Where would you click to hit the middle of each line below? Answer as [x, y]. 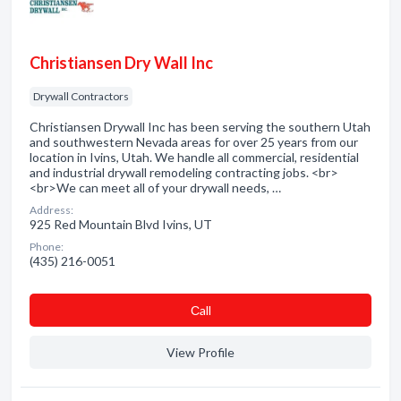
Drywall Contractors [81, 96]
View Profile [200, 352]
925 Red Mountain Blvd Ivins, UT [121, 224]
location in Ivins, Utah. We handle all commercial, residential [194, 157]
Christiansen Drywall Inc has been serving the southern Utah [200, 127]
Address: [51, 210]
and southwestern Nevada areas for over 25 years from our [194, 142]
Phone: [47, 247]
